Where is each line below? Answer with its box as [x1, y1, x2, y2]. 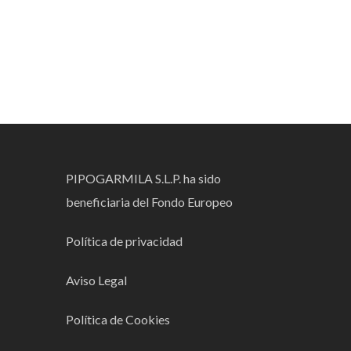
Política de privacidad [66, 233, 183, 248]
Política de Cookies [66, 312, 173, 327]
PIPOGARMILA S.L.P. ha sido [66, 171, 222, 186]
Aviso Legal [66, 273, 128, 288]
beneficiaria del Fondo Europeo [66, 194, 233, 209]
